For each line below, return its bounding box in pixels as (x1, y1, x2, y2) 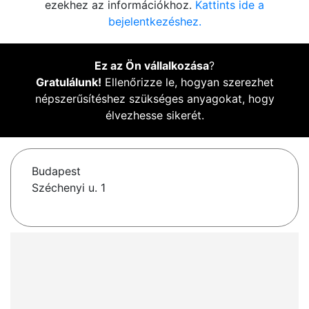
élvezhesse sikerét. (105, 108, 204, 123)
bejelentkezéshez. (108, 14, 201, 29)
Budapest (32, 164, 81, 179)
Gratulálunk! (35, 75, 101, 90)
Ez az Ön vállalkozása (94, 59, 209, 73)
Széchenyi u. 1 (32, 181, 106, 195)
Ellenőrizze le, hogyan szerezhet (101, 75, 274, 90)
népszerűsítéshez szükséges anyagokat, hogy (34, 92, 275, 106)
